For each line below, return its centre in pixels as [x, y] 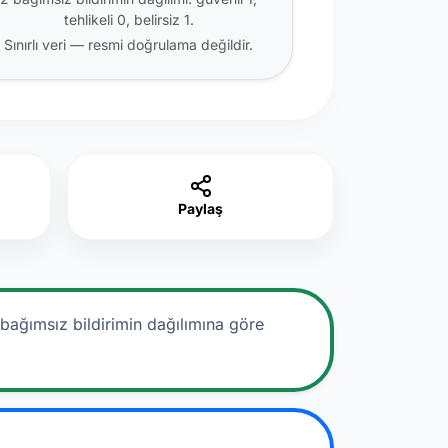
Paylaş [200, 208]
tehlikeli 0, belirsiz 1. [128, 19]
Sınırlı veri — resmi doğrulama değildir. [129, 44]
